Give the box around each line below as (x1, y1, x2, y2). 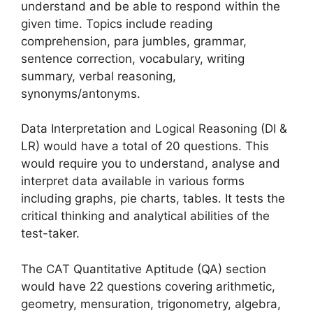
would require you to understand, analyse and (21, 156, 280, 170)
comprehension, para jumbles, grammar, (21, 34, 247, 48)
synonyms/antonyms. (21, 86, 140, 101)
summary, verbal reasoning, (21, 68, 176, 83)
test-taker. (21, 226, 80, 240)
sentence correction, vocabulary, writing (21, 51, 245, 66)
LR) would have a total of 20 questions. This (21, 139, 269, 153)
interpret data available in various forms (21, 174, 245, 188)
